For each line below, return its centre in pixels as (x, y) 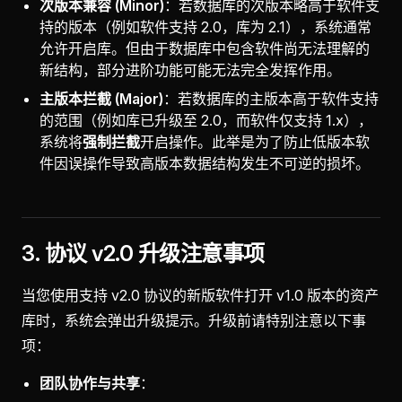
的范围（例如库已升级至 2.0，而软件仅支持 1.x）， (206, 120)
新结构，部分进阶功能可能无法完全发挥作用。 (190, 70)
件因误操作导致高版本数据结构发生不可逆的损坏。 (205, 163)
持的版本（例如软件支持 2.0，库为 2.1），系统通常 (205, 27)
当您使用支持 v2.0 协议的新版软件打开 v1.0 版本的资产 (200, 295)
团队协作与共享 (90, 383)
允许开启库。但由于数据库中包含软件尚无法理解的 (205, 48)
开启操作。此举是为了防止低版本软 (255, 142)
